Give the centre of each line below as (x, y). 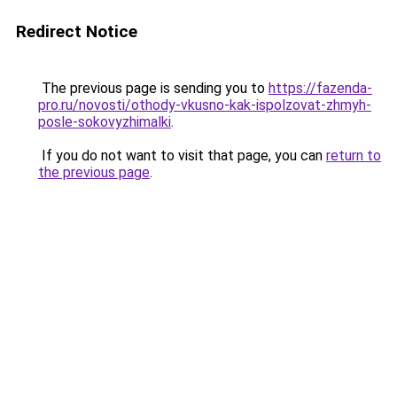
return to (354, 156)
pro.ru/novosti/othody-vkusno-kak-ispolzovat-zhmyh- (205, 105)
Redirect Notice (77, 31)
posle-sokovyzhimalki (105, 122)
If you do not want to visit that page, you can (182, 156)
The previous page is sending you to (153, 88)
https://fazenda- (320, 88)
